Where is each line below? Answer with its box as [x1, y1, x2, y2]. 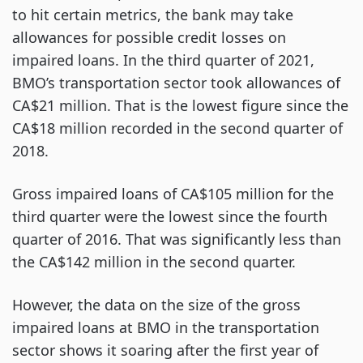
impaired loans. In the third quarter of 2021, [12, 50, 314, 70]
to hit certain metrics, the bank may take [12, 5, 293, 24]
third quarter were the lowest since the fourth [12, 207, 327, 226]
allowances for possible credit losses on [12, 28, 286, 47]
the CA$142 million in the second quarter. [12, 252, 300, 271]
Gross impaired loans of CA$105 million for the [12, 184, 334, 203]
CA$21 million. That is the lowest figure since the [12, 96, 348, 115]
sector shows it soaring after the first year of [12, 340, 318, 360]
